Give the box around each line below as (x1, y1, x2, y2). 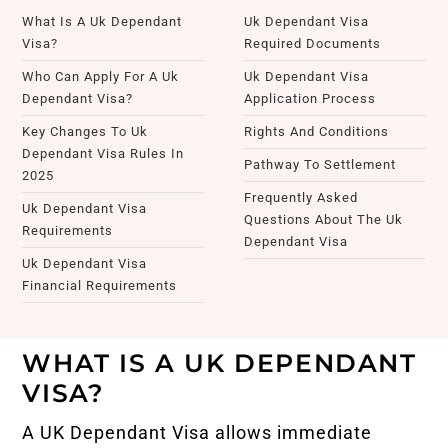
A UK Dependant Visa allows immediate (22, 421, 373, 443)
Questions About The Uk (244, 211, 403, 227)
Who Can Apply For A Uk (22, 68, 180, 84)
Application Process (244, 90, 376, 106)
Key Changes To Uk (22, 123, 149, 139)
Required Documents (244, 35, 381, 51)
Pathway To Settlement (244, 156, 396, 172)
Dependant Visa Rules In (22, 145, 185, 161)
